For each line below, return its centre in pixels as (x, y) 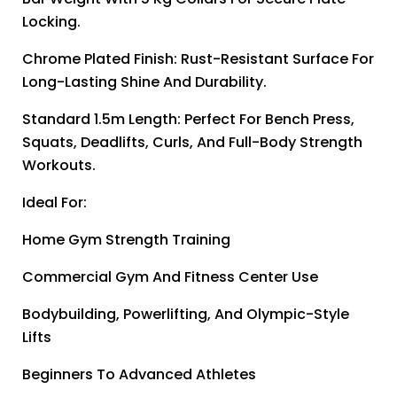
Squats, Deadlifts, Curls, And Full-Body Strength (192, 143)
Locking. (51, 22)
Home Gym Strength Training (126, 240)
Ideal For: (54, 203)
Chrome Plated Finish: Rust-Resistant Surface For (198, 59)
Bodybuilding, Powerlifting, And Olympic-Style (186, 315)
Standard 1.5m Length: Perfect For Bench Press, (188, 120)
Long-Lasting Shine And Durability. (144, 82)
